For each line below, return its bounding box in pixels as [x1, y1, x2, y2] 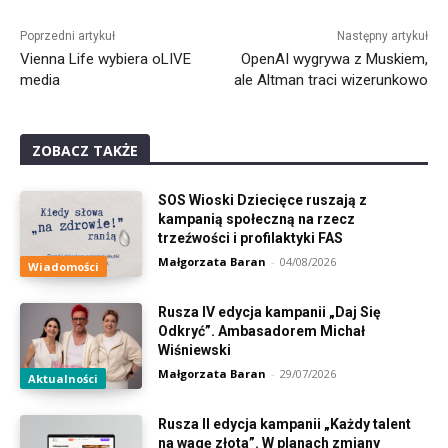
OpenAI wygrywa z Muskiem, [240, 50, 428, 69]
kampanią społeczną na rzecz [158, 211, 356, 228]
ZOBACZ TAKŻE [32, 141, 138, 161]
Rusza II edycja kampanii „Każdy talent [158, 415, 412, 432]
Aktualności [28, 370, 98, 386]
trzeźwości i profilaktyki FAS [158, 230, 344, 247]
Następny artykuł [336, 29, 428, 44]
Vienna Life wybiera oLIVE [20, 50, 191, 69]
